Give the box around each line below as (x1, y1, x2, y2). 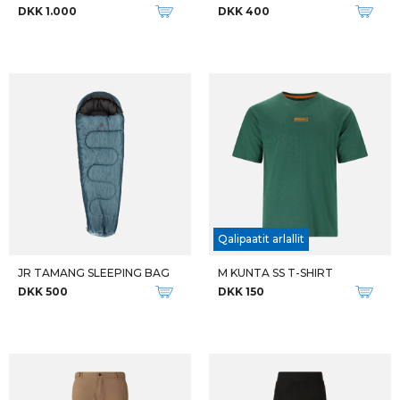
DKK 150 (218, 285, 264, 298)
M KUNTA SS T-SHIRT (218, 266, 333, 279)
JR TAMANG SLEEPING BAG (18, 266, 170, 279)
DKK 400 (218, 4, 270, 18)
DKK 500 (18, 285, 68, 298)
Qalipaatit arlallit (218, 232, 304, 246)
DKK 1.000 (18, 4, 77, 18)
